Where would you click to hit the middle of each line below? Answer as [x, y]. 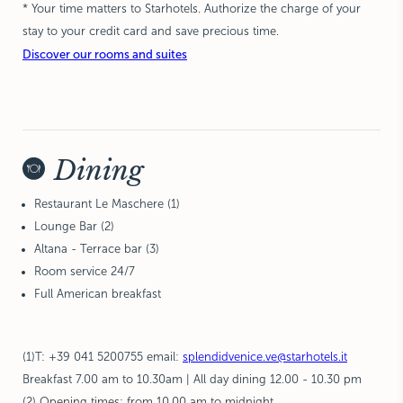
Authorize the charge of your [282, 9]
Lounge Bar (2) [74, 226]
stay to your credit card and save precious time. [151, 31]
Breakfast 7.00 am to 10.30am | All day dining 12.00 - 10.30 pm [192, 379]
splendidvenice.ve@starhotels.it [265, 357]
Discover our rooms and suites [105, 54]
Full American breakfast [98, 294]
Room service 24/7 [85, 271]
